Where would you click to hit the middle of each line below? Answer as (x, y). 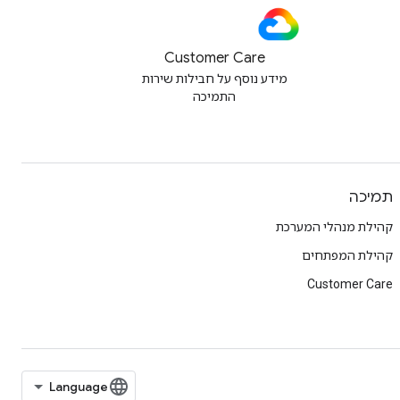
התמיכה (214, 96)
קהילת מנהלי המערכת (334, 227)
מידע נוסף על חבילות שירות (214, 79)
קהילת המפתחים (347, 255)
